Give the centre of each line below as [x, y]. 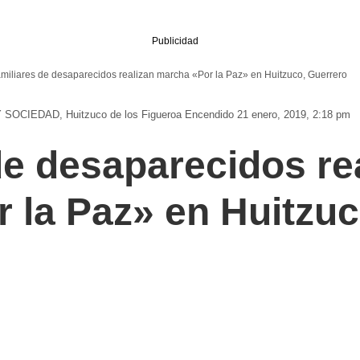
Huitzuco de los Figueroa [124, 115]
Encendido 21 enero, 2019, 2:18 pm [268, 115]
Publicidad [175, 41]
